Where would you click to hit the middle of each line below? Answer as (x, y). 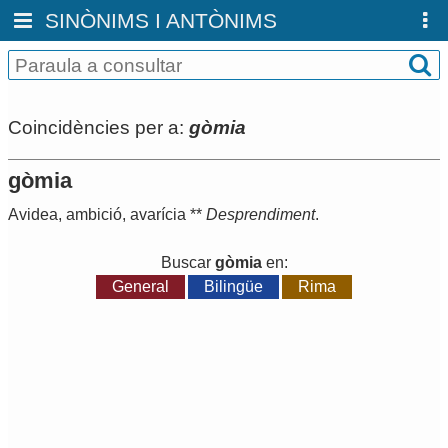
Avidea (33, 215)
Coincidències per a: (98, 127)
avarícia (158, 215)
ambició (94, 215)
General (140, 287)
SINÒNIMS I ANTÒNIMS (161, 20)
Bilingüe (233, 287)
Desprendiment (260, 215)
